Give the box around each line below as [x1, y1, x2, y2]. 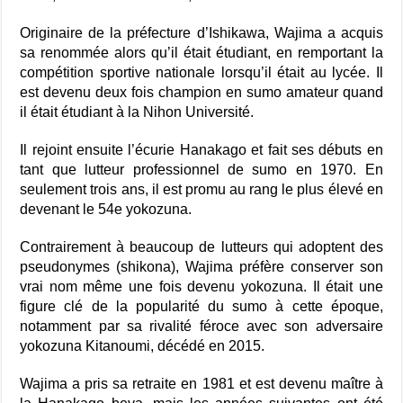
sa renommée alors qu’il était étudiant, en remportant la [20, 44, 383, 60]
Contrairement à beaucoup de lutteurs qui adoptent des [20, 238, 383, 255]
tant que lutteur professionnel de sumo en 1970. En [20, 161, 383, 177]
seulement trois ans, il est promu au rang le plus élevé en [20, 181, 383, 197]
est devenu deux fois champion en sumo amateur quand [20, 84, 383, 100]
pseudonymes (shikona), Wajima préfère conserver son [20, 258, 383, 274]
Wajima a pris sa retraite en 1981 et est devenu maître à [20, 375, 383, 391]
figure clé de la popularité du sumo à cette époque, [20, 298, 383, 314]
